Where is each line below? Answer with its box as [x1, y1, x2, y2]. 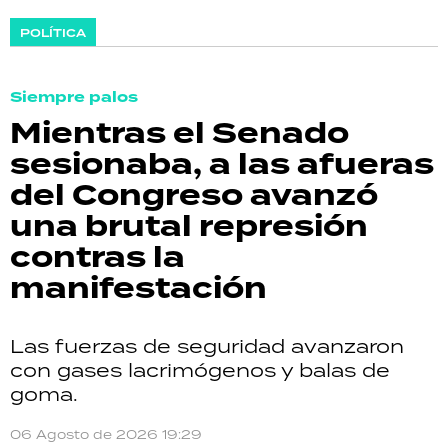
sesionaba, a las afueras [10, 143, 434, 186]
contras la [10, 236, 185, 279]
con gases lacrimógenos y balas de [10, 357, 390, 382]
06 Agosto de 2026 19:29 [10, 426, 202, 443]
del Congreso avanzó [10, 174, 378, 217]
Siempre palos [10, 87, 138, 108]
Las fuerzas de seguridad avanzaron [10, 333, 404, 358]
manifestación [10, 267, 267, 310]
